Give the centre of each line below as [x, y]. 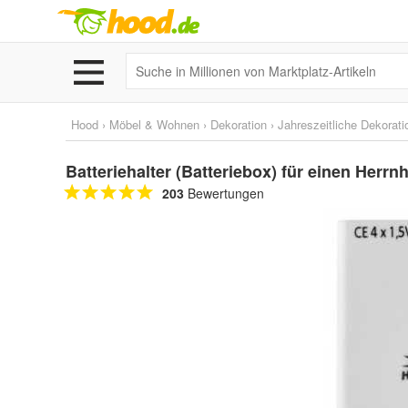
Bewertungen [224, 193]
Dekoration [239, 124]
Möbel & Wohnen [154, 124]
